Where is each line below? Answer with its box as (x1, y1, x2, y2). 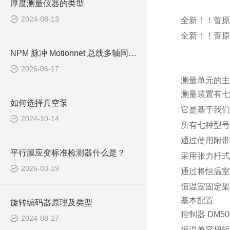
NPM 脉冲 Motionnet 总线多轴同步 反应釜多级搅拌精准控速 (128, 49, 137, 57)
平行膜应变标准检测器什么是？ (10, 148, 125, 157)
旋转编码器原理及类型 (10, 198, 92, 207)
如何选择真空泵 (10, 99, 68, 107)
